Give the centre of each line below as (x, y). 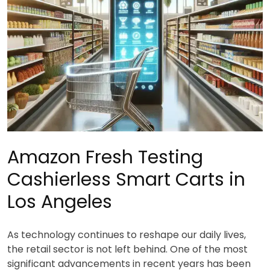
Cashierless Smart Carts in (126, 179)
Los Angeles (60, 202)
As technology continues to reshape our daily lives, (127, 234)
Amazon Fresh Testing (105, 157)
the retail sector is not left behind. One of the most (127, 249)
